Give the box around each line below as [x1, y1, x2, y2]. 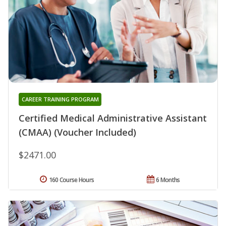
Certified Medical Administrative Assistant [19, 112, 207, 125]
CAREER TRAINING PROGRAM [21, 95, 99, 103]
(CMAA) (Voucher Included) [19, 126, 136, 139]
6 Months [156, 176, 180, 185]
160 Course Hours [48, 176, 94, 185]
